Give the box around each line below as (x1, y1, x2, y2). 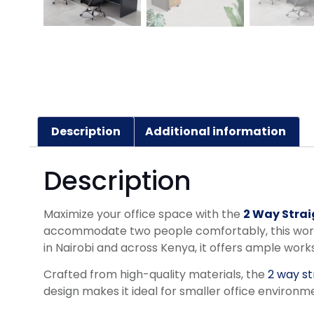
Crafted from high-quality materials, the (43, 266, 268, 283)
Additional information (144, 123, 286, 140)
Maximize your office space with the (43, 205, 243, 222)
